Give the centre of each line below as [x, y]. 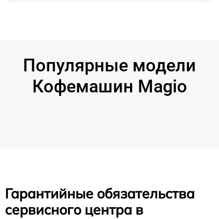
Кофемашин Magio [109, 86]
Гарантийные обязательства [100, 193]
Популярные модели [109, 65]
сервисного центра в [74, 209]
